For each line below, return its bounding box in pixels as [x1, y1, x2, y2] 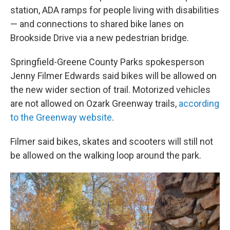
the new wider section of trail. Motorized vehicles [10, 84, 210, 95]
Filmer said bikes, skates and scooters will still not [10, 136, 213, 147]
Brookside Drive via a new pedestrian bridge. [10, 32, 189, 43]
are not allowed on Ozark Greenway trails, [10, 98, 179, 109]
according [179, 98, 219, 109]
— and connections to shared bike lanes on [10, 18, 184, 29]
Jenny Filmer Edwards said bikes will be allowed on [10, 70, 217, 81]
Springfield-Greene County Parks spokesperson [10, 56, 204, 67]
